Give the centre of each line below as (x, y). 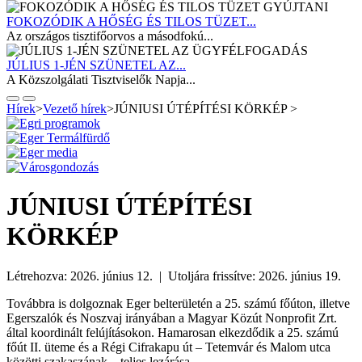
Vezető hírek (75, 108)
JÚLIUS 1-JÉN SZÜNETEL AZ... (96, 65)
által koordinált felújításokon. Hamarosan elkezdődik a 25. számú (173, 332)
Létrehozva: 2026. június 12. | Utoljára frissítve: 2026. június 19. (174, 276)
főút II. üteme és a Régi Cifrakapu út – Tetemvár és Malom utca (168, 347)
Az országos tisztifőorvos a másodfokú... (110, 36)
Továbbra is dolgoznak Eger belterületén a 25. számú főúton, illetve (178, 303)
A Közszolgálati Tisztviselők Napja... (101, 79)
